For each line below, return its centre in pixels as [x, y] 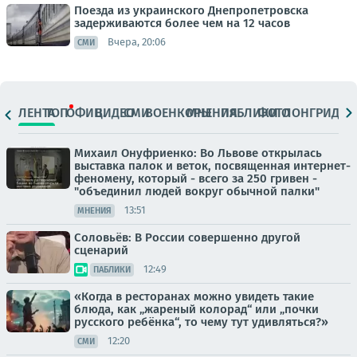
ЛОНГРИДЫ [316, 113]
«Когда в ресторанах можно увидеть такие [194, 296]
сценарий [101, 250]
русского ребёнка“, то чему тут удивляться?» [201, 322]
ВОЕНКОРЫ [178, 113]
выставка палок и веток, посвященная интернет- [212, 165]
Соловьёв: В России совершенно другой [187, 237]
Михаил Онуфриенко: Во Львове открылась [198, 153]
